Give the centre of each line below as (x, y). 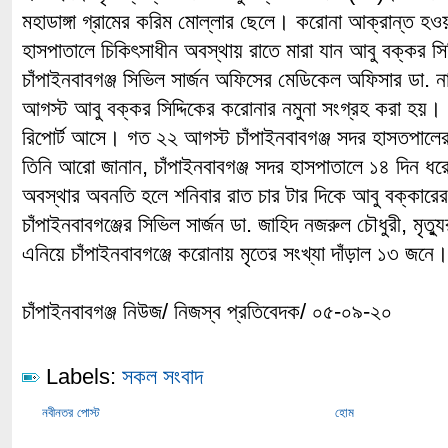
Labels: (81, 376)
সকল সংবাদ (162, 376)
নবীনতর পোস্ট (71, 412)
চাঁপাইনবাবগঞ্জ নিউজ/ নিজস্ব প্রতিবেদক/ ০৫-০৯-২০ (207, 311)
